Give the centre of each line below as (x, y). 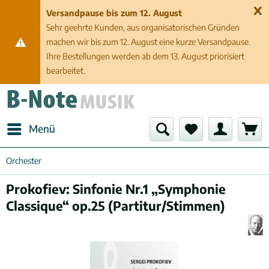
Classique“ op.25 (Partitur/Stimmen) (116, 206)
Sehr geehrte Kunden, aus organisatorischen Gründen (143, 27)
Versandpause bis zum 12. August (114, 13)
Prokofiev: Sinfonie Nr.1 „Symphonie (116, 189)
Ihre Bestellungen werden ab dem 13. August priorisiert (146, 56)
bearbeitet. (66, 71)
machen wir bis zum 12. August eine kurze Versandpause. (149, 42)
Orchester (24, 161)
